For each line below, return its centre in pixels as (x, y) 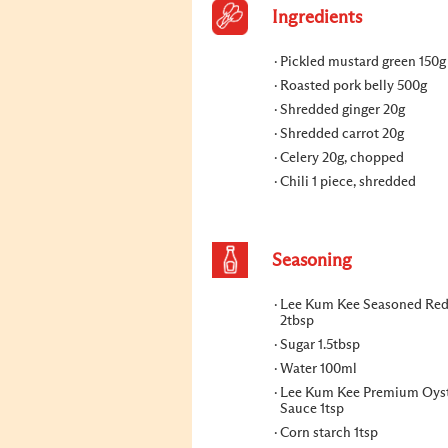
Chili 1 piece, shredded (348, 182)
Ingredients (317, 18)
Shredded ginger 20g (342, 110)
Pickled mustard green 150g (363, 62)
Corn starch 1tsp (329, 433)
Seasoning (312, 261)
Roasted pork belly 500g (353, 86)
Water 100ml (318, 369)
